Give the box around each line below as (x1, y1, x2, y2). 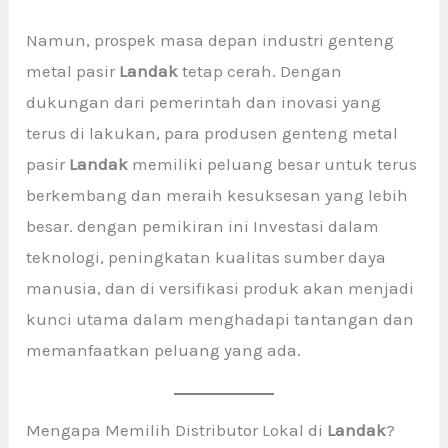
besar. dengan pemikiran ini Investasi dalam (26, 216, 380, 237)
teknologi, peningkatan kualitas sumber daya (26, 247, 387, 268)
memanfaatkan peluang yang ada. (26, 340, 302, 361)
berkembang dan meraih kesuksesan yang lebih (26, 185, 409, 206)
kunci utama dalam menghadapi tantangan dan (26, 309, 415, 330)
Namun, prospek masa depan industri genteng (26, 30, 395, 51)
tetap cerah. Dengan (178, 61, 343, 82)
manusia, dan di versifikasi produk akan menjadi (26, 278, 415, 299)
